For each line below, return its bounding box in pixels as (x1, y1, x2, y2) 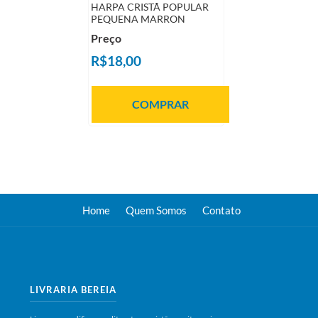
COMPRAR (131, 98, 189, 111)
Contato (202, 204, 241, 216)
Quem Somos (125, 204, 187, 216)
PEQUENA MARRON (90, 13, 185, 25)
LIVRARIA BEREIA (30, 284, 117, 295)
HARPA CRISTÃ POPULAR (90, 1, 209, 13)
